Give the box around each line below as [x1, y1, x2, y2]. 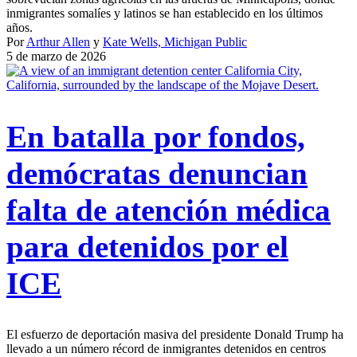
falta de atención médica [6, 192, 331, 227]
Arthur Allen [26, 35, 90, 49]
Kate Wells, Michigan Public [103, 35, 247, 49]
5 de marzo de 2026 [6, 49, 106, 64]
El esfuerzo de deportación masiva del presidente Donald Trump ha [6, 327, 343, 341]
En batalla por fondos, [6, 119, 305, 154]
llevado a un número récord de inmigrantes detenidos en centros [6, 341, 326, 355]
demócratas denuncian [6, 155, 308, 190]
